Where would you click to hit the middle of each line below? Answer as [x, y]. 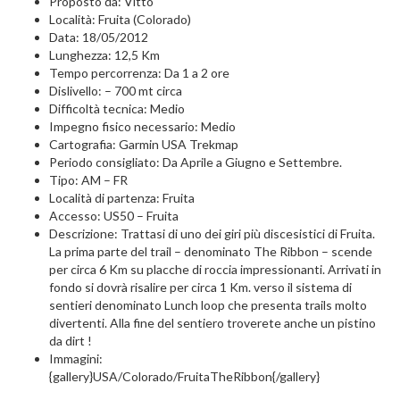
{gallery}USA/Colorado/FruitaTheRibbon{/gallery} [184, 376]
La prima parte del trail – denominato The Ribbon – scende [211, 251]
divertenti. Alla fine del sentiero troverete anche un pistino [212, 323]
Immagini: [76, 358]
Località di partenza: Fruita [122, 198]
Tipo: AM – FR [88, 180]
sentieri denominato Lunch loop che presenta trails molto [208, 305]
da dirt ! [71, 341]
